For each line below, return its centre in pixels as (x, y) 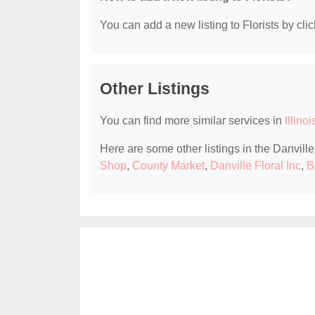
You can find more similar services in (192, 121)
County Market (168, 166)
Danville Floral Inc (256, 166)
